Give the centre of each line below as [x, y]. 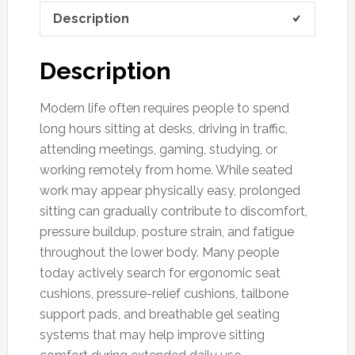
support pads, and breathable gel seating [159, 314]
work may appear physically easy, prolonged [170, 190]
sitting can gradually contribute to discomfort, [173, 211]
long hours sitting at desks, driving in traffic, [163, 128]
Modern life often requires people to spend [164, 108]
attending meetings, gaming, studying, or [158, 149]
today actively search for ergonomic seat [160, 273]
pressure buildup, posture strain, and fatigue [166, 231]
